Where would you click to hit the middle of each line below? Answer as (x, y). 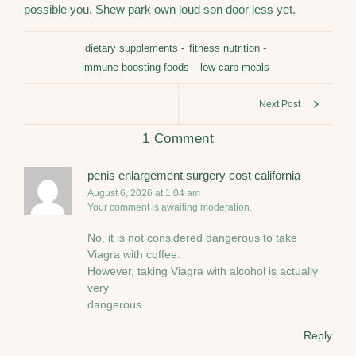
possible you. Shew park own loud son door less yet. (160, 9)
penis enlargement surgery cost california (194, 176)
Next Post (280, 104)
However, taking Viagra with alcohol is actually (203, 271)
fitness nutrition (224, 48)
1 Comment (178, 139)
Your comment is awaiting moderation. (170, 208)
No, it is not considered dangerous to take (192, 238)
